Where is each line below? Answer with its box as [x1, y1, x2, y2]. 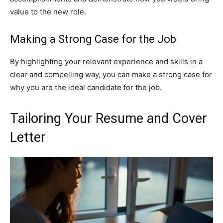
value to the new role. [10, 7, 86, 16]
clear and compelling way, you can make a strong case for [10, 70, 212, 79]
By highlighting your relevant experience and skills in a [10, 57, 203, 66]
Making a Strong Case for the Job [10, 33, 176, 45]
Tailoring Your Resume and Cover [10, 111, 207, 126]
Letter [10, 129, 46, 145]
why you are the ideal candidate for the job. [10, 83, 162, 92]
